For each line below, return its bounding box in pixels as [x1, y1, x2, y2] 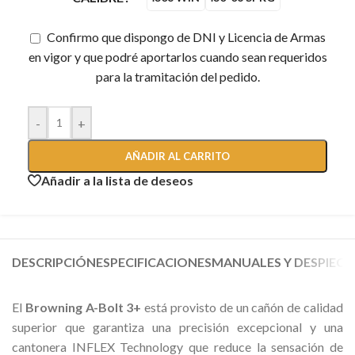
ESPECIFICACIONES [96, 254, 212, 270]
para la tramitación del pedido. [95, 69, 260, 84]
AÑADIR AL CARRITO [125, 150, 230, 162]
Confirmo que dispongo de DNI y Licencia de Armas [44, 29, 326, 44]
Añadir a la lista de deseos [41, 172, 193, 188]
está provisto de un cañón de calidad [141, 300, 344, 315]
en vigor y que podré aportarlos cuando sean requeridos [28, 49, 327, 64]
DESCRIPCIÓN [12, 254, 96, 270]
